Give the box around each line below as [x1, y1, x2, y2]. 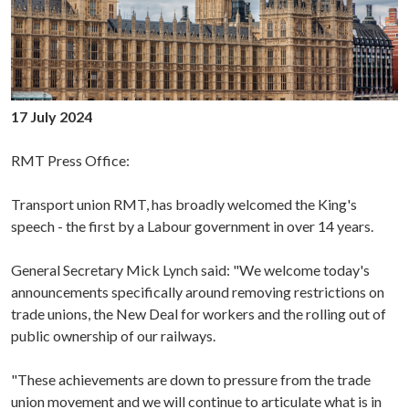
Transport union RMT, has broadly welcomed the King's [11, 194, 357, 213]
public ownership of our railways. [11, 326, 215, 344]
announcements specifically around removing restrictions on [11, 282, 384, 300]
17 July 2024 [11, 107, 92, 125]
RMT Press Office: [11, 151, 130, 169]
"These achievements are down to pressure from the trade [11, 370, 371, 388]
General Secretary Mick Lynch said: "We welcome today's [11, 260, 370, 278]
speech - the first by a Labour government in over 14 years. [11, 216, 373, 235]
